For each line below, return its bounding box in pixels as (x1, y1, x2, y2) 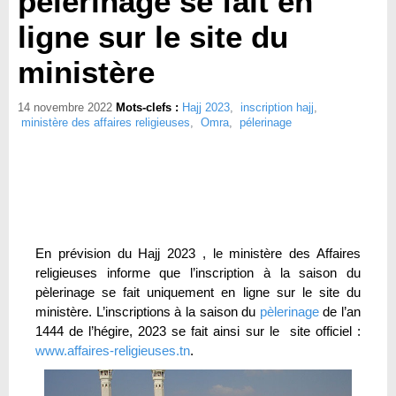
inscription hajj (240, 101, 314, 114)
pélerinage (240, 116, 292, 129)
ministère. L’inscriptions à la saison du (35, 304, 260, 319)
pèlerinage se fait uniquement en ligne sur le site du (35, 285, 361, 300)
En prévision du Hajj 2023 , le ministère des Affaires (35, 246, 361, 261)
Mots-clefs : (116, 101, 182, 114)
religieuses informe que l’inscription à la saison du (35, 265, 361, 280)
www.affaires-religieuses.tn (35, 343, 190, 358)
